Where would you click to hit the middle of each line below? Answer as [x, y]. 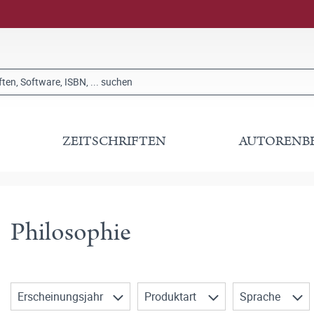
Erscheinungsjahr [62, 296]
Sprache [261, 296]
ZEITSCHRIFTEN [115, 141]
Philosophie [71, 232]
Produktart [172, 296]
